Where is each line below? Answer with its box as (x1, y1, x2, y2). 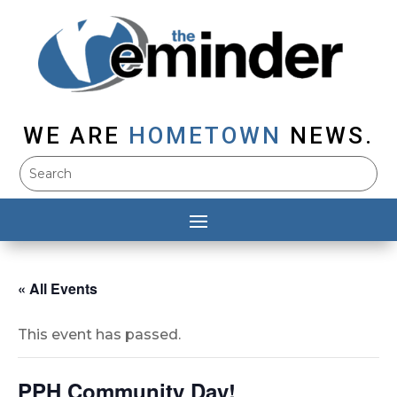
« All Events (18, 278, 97, 300)
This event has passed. (18, 326, 181, 344)
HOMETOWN (121, 122, 290, 150)
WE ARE (23, 122, 121, 150)
